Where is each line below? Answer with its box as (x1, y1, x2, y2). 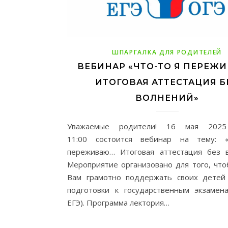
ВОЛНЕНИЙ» (135, 93, 199, 103)
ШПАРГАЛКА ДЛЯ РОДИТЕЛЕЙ (111, 47, 222, 56)
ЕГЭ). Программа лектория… (67, 197, 169, 208)
